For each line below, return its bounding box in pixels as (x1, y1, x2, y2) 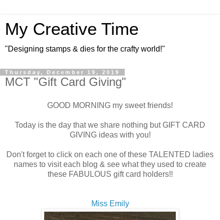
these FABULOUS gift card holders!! (47, 169, 173, 178)
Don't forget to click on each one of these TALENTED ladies (6, 150, 214, 159)
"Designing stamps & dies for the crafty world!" (5, 45, 165, 53)
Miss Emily (91, 199, 129, 208)
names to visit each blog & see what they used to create (14, 160, 206, 168)
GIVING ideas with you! (69, 130, 151, 139)
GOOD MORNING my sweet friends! (47, 101, 173, 110)
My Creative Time (5, 20, 138, 38)
